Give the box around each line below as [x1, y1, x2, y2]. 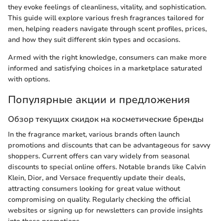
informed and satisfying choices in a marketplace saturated [8, 63, 202, 73]
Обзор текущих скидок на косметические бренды [8, 113, 204, 125]
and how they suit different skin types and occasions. [8, 35, 180, 44]
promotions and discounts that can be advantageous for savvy [8, 141, 210, 150]
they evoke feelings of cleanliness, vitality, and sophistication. [8, 2, 206, 12]
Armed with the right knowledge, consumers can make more [8, 52, 207, 62]
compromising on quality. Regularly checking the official [8, 195, 190, 205]
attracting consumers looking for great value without [8, 184, 180, 194]
